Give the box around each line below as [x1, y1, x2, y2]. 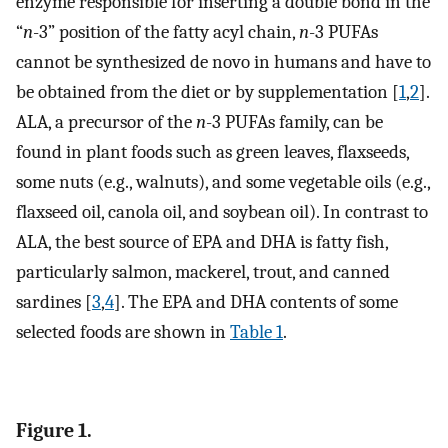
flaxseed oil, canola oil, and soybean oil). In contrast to [16, 201, 428, 224]
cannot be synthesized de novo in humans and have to [16, 51, 431, 74]
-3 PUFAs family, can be [206, 111, 383, 134]
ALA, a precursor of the [16, 111, 196, 134]
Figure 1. [16, 418, 92, 442]
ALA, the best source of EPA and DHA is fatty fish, [16, 231, 388, 254]
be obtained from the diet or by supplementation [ [16, 81, 399, 104]
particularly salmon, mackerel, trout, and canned [16, 261, 390, 284]
